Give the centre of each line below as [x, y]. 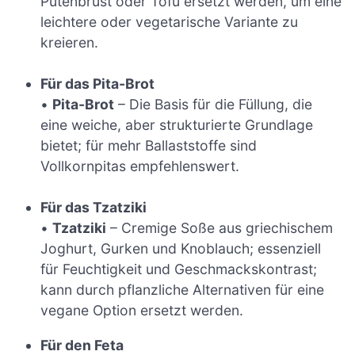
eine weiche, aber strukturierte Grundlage [177, 125]
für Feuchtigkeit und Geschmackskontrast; [179, 269]
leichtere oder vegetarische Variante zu [170, 21]
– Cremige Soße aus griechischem [220, 228]
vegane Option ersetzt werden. [142, 311]
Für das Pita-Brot [98, 84]
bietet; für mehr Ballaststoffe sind [149, 146]
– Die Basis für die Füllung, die [214, 105]
